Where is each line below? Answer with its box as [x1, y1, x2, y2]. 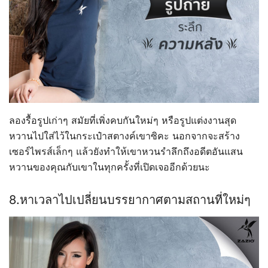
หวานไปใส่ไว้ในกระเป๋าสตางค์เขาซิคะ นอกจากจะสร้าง [9, 130, 240, 142]
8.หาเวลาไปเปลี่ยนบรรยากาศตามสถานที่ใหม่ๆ [9, 193, 251, 208]
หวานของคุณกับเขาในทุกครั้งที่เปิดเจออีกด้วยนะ [9, 161, 210, 173]
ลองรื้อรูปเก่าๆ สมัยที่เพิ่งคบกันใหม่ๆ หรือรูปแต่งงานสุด [9, 114, 236, 127]
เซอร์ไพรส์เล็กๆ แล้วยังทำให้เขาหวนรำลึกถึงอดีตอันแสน [9, 145, 243, 158]
